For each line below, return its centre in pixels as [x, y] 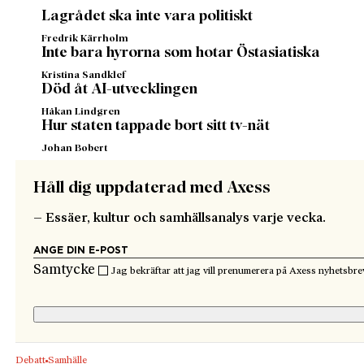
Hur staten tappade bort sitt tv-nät [156, 126]
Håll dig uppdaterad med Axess [152, 188]
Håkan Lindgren [81, 113]
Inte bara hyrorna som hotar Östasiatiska [181, 53]
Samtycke [66, 271]
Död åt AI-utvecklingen [120, 90]
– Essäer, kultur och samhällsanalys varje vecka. [180, 219]
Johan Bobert [75, 149]
